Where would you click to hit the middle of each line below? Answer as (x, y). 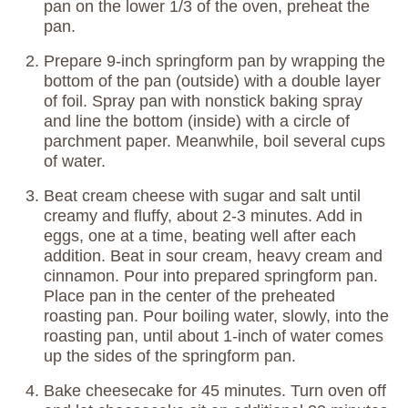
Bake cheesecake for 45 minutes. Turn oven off (215, 391)
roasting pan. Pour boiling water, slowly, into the (216, 316)
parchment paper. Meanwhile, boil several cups (214, 142)
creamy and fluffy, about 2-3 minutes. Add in (203, 216)
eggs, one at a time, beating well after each (200, 236)
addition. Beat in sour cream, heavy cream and (213, 256)
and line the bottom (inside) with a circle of (197, 122)
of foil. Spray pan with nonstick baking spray (203, 102)
